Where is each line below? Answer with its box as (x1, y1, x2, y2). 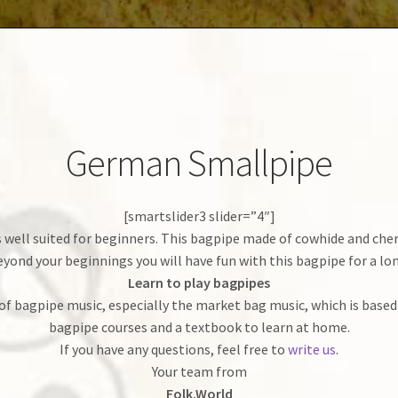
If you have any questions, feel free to (60, 339, 288, 358)
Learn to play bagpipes (128, 273, 270, 291)
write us (288, 339, 336, 358)
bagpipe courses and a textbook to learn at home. (48, 317, 350, 336)
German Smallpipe (66, 139, 332, 187)
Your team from (151, 362, 247, 380)
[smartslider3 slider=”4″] (123, 206, 275, 225)
